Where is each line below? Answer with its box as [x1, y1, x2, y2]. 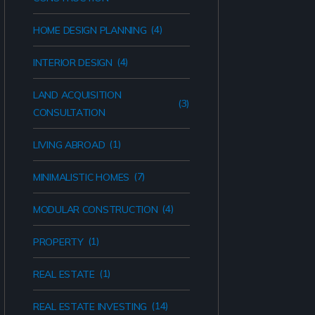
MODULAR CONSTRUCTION [33, 203, 158, 216]
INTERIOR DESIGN [33, 56, 112, 69]
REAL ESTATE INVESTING [33, 300, 148, 313]
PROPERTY [33, 236, 84, 248]
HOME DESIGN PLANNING [33, 24, 147, 37]
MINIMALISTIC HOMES [33, 171, 129, 184]
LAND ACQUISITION [33, 89, 122, 101]
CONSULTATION [33, 106, 105, 119]
